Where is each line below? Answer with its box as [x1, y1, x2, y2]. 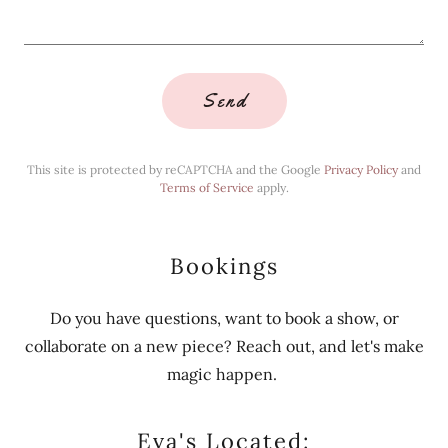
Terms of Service [159, 180, 254, 195]
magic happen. [167, 364, 281, 384]
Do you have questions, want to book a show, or [49, 308, 399, 328]
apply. [253, 180, 289, 195]
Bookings [169, 252, 279, 280]
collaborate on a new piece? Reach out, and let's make [24, 336, 424, 356]
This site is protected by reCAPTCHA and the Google [27, 162, 324, 177]
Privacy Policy [324, 162, 398, 177]
